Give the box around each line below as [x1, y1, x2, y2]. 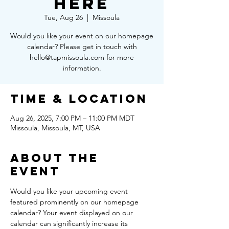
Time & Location [10, 91, 148, 106]
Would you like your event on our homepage [10, 31, 153, 40]
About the [10, 151, 99, 165]
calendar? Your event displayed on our [10, 208, 135, 217]
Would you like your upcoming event [10, 187, 130, 196]
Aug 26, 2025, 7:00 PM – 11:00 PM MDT [10, 113, 134, 123]
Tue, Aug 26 [44, 13, 83, 22]
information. [62, 63, 101, 73]
